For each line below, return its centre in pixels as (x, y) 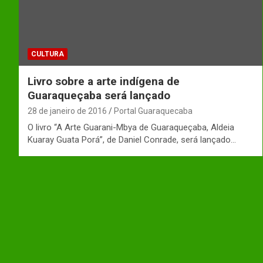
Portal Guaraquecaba (153, 111)
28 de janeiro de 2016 (67, 111)
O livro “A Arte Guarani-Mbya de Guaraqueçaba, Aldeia (131, 127)
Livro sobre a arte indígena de (104, 81)
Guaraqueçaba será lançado (99, 95)
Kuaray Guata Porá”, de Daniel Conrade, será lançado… (132, 139)
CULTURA (48, 54)
